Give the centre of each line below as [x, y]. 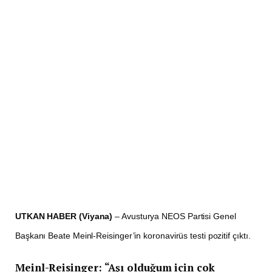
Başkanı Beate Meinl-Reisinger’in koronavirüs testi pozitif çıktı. [133, 235]
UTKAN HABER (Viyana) [65, 216]
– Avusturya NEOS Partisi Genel [175, 216]
